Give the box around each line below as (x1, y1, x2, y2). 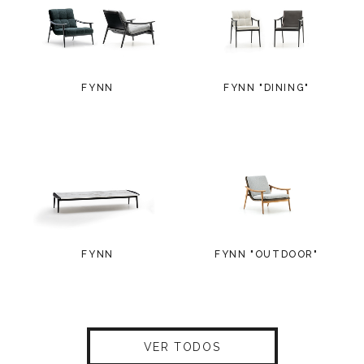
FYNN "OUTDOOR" (214, 248, 318, 260)
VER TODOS (143, 340, 221, 353)
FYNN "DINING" (223, 81, 310, 93)
